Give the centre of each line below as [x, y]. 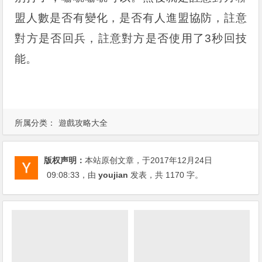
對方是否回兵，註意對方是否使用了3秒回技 [131, 39]
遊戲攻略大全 [83, 123]
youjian [113, 175]
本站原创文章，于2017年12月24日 [149, 161]
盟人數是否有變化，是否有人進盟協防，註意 [131, 18]
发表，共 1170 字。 [166, 175]
